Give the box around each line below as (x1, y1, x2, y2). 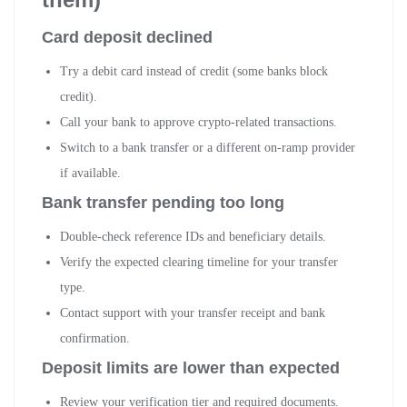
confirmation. (60, 331, 130, 345)
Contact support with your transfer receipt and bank (60, 305, 325, 320)
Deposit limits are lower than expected (42, 358, 340, 377)
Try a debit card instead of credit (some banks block (60, 64, 328, 78)
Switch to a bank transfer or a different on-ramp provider (60, 140, 355, 154)
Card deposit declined (42, 27, 213, 46)
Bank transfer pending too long (42, 193, 284, 212)
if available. (60, 165, 121, 180)
